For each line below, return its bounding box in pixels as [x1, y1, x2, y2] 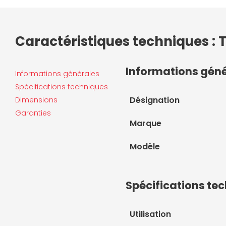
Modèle [130, 140, 160, 152]
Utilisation [130, 208, 171, 220]
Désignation [130, 94, 180, 106]
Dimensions [15, 94, 58, 105]
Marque [130, 117, 161, 129]
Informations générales [15, 68, 99, 79]
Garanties [15, 107, 51, 118]
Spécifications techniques [15, 81, 108, 92]
